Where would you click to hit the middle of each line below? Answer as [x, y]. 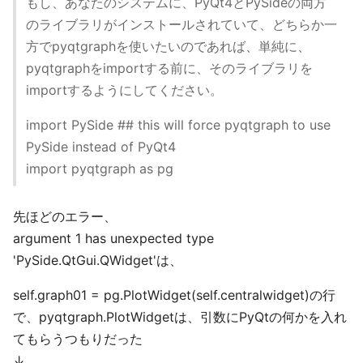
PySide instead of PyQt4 [101, 147]
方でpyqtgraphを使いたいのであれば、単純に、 [168, 46]
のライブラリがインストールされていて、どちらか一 [181, 24]
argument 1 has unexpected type [113, 238]
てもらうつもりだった [78, 339]
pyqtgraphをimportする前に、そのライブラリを [169, 68]
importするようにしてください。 [124, 90]
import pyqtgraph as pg [100, 169]
